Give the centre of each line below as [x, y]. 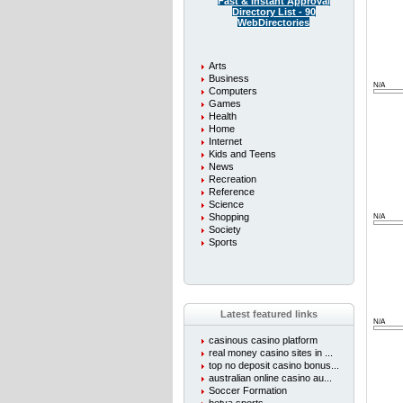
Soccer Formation [248, 390]
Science [226, 204]
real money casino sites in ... [271, 353]
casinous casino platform [263, 340]
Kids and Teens [242, 154]
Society [225, 229]
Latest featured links [269, 314]
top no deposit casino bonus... [274, 365]
